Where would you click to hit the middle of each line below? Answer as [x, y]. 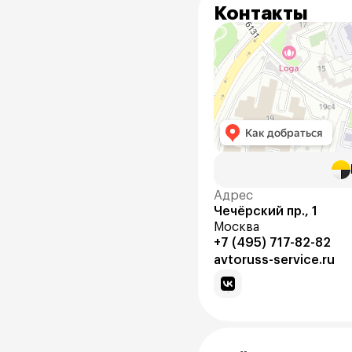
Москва [236, 227]
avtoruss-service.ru [274, 260]
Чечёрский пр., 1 [266, 211]
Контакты [261, 13]
